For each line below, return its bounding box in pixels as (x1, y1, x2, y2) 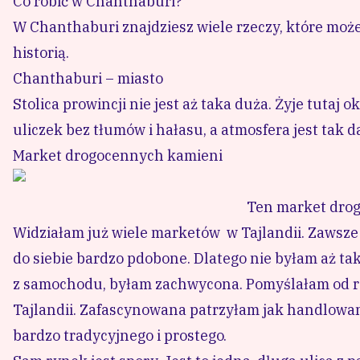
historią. (13, 43, 69, 62)
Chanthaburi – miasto (13, 68, 163, 88)
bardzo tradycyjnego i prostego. (13, 325, 227, 345)
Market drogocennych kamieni (13, 145, 223, 165)
